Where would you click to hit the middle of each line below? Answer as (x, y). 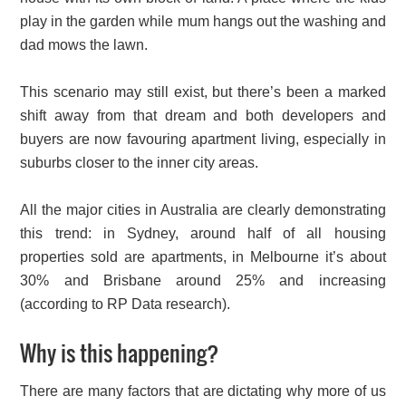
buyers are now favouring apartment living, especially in (203, 140)
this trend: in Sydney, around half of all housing (203, 234)
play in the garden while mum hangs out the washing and (203, 22)
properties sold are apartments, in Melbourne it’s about (203, 257)
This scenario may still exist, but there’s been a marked (203, 92)
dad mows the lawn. (84, 45)
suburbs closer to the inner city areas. (140, 163)
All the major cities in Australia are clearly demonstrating (203, 210)
